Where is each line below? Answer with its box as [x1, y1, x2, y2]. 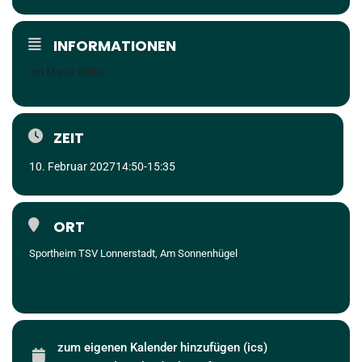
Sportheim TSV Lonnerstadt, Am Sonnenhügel [29, 247, 238, 259]
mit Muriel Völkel [29, 66, 105, 78]
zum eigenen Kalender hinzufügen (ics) [57, 340, 267, 355]
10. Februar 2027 [29, 160, 116, 173]
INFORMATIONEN [53, 36, 176, 56]
